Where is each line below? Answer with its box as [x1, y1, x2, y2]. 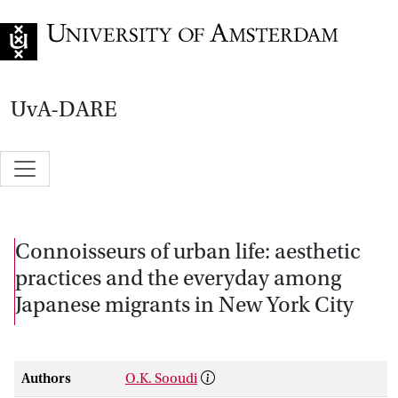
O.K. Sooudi [125, 370, 197, 386]
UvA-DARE [11, 97, 117, 122]
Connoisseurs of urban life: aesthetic [15, 238, 361, 264]
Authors [21, 370, 71, 386]
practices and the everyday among [15, 265, 341, 291]
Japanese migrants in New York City [15, 291, 354, 317]
